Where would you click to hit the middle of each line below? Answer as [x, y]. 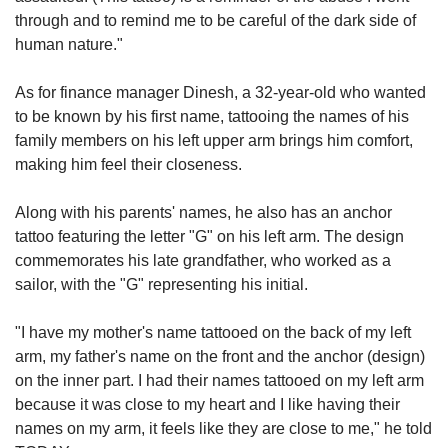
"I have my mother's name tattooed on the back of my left [213, 333]
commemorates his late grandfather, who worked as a [203, 261]
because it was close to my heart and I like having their [207, 405]
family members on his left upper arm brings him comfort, [214, 141]
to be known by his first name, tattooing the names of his [212, 117]
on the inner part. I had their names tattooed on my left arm [219, 381]
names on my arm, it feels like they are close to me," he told [223, 429]
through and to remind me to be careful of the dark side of [215, 21]
